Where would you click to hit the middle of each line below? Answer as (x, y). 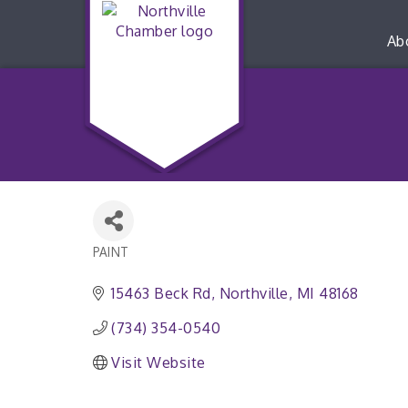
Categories (127, 263)
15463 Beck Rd (161, 293)
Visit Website (158, 362)
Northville (254, 293)
